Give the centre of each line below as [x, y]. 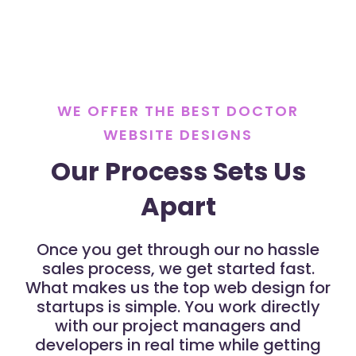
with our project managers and [178, 325]
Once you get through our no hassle [178, 249]
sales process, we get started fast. [178, 268]
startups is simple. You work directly [178, 306]
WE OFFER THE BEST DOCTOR [178, 110]
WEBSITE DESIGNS [178, 134]
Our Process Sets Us [178, 171]
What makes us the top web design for [178, 287]
